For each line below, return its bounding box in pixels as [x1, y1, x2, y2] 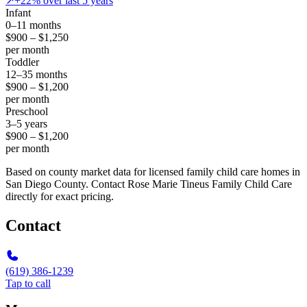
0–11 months [5, 19, 61, 31]
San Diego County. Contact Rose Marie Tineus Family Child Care [5, 177, 292, 190]
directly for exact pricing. [5, 190, 114, 202]
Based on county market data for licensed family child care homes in [5, 165, 300, 177]
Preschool [5, 105, 48, 117]
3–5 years [5, 117, 47, 130]
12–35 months [5, 68, 67, 80]
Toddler [5, 56, 39, 68]
